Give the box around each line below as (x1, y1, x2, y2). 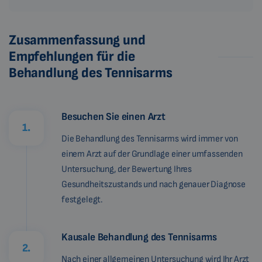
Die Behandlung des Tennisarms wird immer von (61, 133, 239, 145)
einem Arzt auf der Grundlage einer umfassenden (61, 149, 243, 160)
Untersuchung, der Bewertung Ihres (61, 164, 192, 175)
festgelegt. (61, 194, 104, 206)
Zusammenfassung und (9, 32, 146, 49)
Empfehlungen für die (9, 48, 135, 65)
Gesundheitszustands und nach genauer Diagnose (61, 179, 246, 191)
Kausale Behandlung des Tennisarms (61, 231, 218, 244)
